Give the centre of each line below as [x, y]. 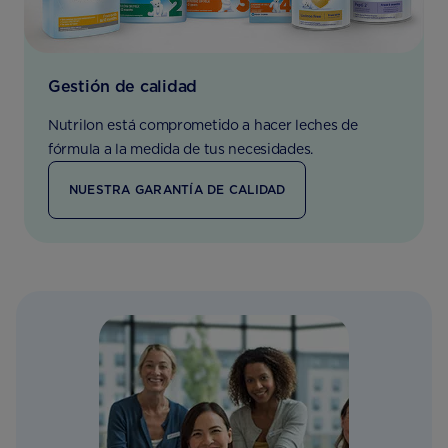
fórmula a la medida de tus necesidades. [181, 149]
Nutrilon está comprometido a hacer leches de [203, 125]
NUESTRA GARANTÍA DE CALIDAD [177, 189]
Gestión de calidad [122, 86]
